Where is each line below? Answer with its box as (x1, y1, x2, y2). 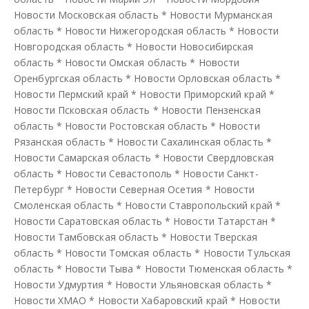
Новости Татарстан (173, 214, 268, 228)
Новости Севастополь (65, 166, 172, 180)
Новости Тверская (169, 230, 258, 243)
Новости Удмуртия (14, 277, 104, 291)
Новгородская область (14, 39, 124, 53)
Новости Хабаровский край (97, 293, 228, 307)
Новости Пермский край (14, 87, 129, 101)
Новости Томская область (65, 246, 192, 259)
